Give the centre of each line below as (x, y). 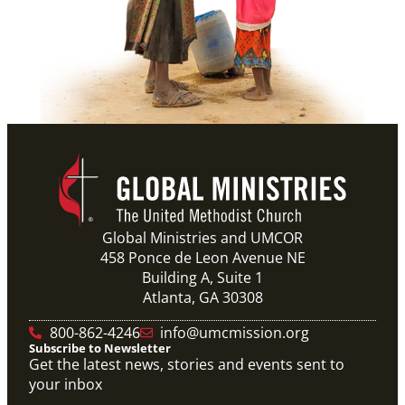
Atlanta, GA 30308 (202, 297)
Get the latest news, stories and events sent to (187, 364)
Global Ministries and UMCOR (202, 237)
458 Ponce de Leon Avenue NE (202, 257)
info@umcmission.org (235, 332)
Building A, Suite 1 (202, 277)
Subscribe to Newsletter (100, 348)
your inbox (66, 384)
